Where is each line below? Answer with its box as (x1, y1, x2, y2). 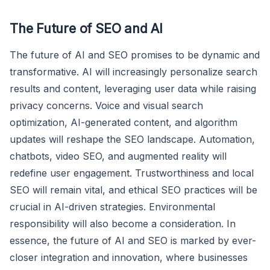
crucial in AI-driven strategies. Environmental (10, 200, 215, 213)
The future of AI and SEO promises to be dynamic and (10, 48, 260, 61)
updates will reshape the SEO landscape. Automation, (10, 133, 255, 145)
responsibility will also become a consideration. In (10, 217, 236, 230)
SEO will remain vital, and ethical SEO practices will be (10, 183, 257, 196)
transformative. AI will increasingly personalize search (10, 65, 257, 78)
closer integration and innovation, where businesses (10, 251, 248, 263)
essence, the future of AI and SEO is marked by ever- (10, 234, 256, 246)
